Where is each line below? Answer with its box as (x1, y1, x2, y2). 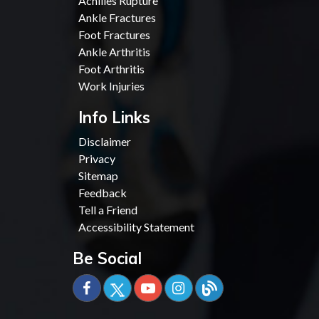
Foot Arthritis (78, 61, 145, 75)
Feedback (78, 185, 127, 199)
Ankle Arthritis (78, 44, 150, 58)
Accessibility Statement (78, 219, 194, 234)
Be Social (72, 248, 142, 268)
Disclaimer (78, 134, 131, 148)
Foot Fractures (78, 27, 150, 41)
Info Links (78, 107, 150, 127)
